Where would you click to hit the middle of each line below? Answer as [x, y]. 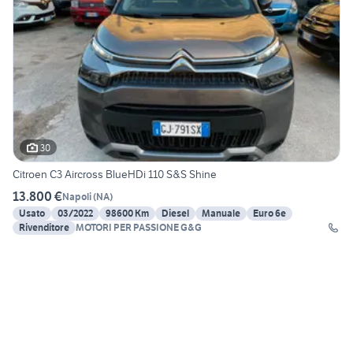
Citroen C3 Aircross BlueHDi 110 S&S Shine [115, 175]
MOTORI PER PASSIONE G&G [139, 228]
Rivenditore [44, 228]
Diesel [175, 214]
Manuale [221, 214]
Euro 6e [269, 214]
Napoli [77, 196]
